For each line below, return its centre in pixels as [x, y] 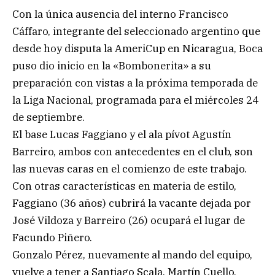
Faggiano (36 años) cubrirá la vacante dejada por [132, 203]
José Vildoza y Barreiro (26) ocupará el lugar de [129, 221]
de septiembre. [48, 118]
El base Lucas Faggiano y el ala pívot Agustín [122, 135]
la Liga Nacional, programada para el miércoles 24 [135, 100]
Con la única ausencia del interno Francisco [120, 14]
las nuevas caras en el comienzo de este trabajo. [130, 169]
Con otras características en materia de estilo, [124, 186]
